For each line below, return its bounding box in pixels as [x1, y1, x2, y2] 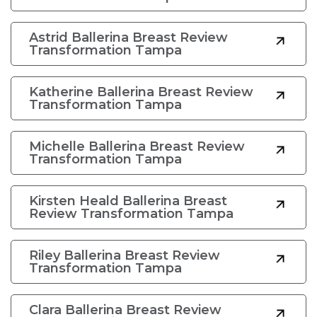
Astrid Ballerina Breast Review [29, 30, 228, 45]
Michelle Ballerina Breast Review [29, 139, 245, 154]
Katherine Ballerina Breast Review [29, 84, 253, 100]
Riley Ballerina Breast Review [29, 248, 220, 263]
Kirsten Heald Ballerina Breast [29, 193, 227, 209]
